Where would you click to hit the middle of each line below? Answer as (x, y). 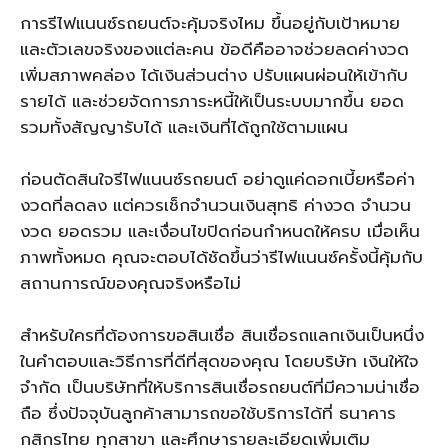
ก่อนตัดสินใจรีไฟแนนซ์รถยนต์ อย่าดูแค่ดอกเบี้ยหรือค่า (217, 179)
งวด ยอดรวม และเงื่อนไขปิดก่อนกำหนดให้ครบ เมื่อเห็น (220, 231)
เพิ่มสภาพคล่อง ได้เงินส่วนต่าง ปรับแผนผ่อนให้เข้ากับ (214, 75)
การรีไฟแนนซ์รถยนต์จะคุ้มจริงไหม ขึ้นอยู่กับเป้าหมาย (210, 23)
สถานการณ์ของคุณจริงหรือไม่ (130, 283)
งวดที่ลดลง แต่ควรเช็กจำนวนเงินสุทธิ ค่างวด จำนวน (215, 205)
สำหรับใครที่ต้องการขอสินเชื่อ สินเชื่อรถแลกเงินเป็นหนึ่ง (222, 335)
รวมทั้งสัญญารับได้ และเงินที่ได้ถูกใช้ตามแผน (184, 127)
